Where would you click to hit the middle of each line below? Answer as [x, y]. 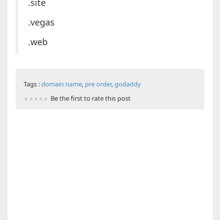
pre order [98, 84]
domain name [61, 84]
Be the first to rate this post [90, 98]
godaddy [127, 84]
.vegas [41, 22]
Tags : [32, 84]
